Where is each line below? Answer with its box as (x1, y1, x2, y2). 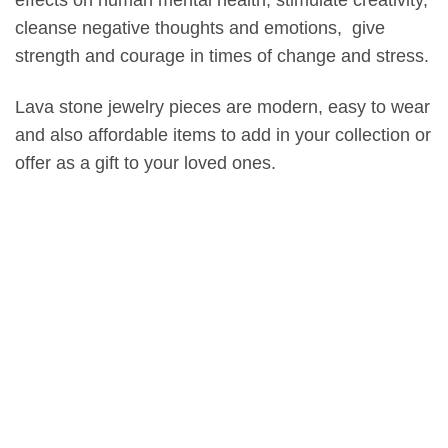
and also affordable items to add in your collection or (15, 124, 431, 145)
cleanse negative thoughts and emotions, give (15, 18, 385, 39)
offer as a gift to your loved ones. (15, 152, 276, 173)
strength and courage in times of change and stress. (15, 46, 429, 67)
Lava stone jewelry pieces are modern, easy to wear (15, 96, 430, 117)
